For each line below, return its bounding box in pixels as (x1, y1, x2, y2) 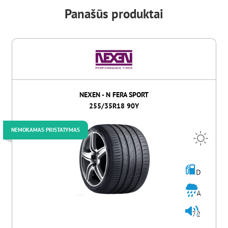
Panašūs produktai (65, 6, 163, 22)
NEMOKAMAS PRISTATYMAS (11, 126, 80, 133)
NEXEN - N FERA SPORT (79, 90, 149, 99)
